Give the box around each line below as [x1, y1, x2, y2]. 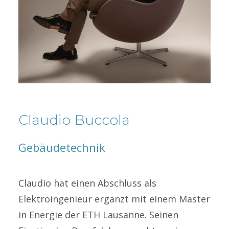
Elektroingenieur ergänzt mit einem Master [18, 193, 210, 205]
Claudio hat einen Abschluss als [18, 177, 156, 189]
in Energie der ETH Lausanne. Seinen [18, 209, 178, 221]
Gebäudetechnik [18, 140, 105, 155]
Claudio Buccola [18, 111, 130, 128]
